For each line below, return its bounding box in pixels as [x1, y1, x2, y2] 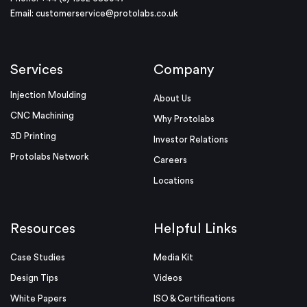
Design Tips [10, 273, 58, 283]
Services [10, 63, 63, 77]
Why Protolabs [153, 114, 214, 124]
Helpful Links [153, 222, 237, 236]
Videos [153, 273, 182, 283]
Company [153, 63, 214, 77]
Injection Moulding [10, 90, 86, 100]
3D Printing [10, 132, 56, 141]
